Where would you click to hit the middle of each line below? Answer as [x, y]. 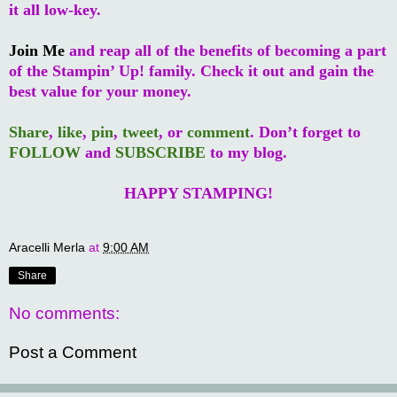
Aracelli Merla [47, 248]
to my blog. [246, 152]
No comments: [64, 314]
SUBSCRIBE [160, 152]
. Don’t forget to [305, 132]
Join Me [37, 50]
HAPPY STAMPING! [198, 193]
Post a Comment [73, 352]
